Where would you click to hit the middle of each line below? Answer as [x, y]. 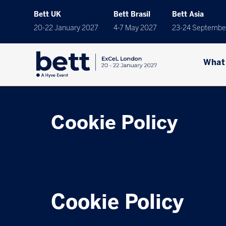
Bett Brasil [132, 14]
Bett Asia [188, 14]
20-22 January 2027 [66, 28]
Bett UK [48, 14]
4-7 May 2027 [135, 28]
